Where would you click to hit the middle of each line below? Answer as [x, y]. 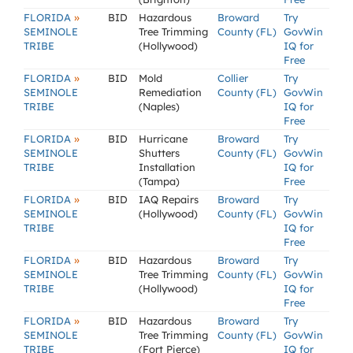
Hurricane [163, 139]
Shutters [159, 153]
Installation [167, 167]
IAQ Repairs [169, 199]
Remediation [170, 92]
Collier [233, 78]
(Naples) [159, 106]
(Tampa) [159, 181]
